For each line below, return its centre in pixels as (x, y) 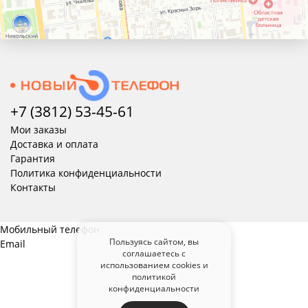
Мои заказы (38, 129)
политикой (154, 276)
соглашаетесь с (154, 253)
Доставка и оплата (54, 144)
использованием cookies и (154, 265)
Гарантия (33, 158)
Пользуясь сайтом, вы (154, 241)
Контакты (33, 187)
